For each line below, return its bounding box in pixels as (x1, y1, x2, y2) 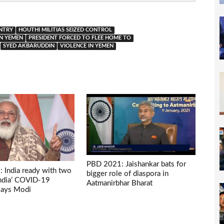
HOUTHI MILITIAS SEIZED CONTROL (18, 27, 112, 32)
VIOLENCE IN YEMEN (60, 43, 113, 48)
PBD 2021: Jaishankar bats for (86, 160, 186, 168)
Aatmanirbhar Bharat (86, 179, 153, 187)
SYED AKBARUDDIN (3, 43, 54, 48)
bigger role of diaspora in (86, 170, 169, 178)
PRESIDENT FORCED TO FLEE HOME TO (28, 35, 131, 40)
